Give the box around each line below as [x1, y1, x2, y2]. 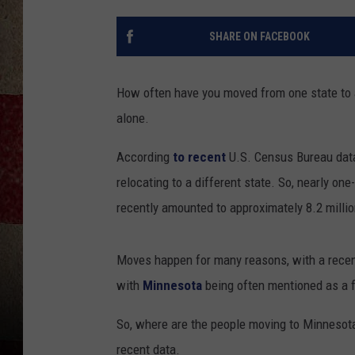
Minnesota [143, 277, 202, 294]
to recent [173, 149, 229, 166]
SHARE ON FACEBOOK [208, 30, 310, 44]
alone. [116, 110, 149, 127]
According [116, 149, 173, 166]
